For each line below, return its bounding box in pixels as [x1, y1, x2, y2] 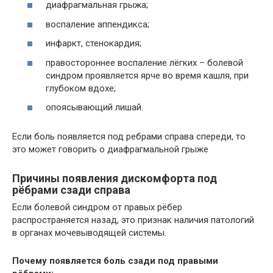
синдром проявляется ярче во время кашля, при [46, 69, 249, 81]
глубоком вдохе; [46, 82, 116, 94]
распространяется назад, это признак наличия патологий [12, 214, 254, 225]
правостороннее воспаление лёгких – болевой [46, 57, 243, 68]
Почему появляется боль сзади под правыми [12, 255, 218, 266]
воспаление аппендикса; [46, 18, 149, 30]
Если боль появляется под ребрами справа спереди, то [12, 131, 246, 142]
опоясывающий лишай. [46, 102, 143, 113]
